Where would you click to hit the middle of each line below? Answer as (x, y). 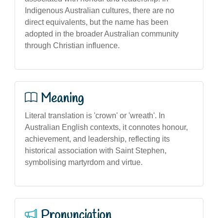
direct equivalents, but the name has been (97, 22)
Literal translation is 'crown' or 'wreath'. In (95, 115)
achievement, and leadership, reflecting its (97, 139)
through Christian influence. (72, 45)
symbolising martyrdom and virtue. (84, 162)
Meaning (62, 99)
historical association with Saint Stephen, (96, 150)
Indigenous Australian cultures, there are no (100, 10)
